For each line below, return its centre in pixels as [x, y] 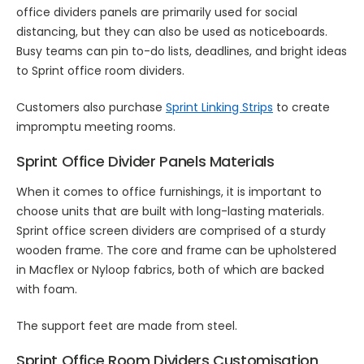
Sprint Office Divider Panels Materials [145, 161]
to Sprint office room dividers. [100, 71]
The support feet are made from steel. [126, 326]
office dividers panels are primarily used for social [156, 12]
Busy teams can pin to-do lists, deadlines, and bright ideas [181, 51]
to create [301, 107]
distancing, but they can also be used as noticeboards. [171, 32]
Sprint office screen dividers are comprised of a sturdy [171, 231]
